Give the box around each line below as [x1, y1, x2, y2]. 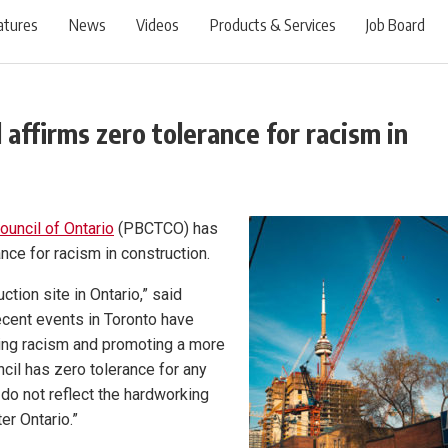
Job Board [365, 15, 425, 35]
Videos [136, 15, 180, 35]
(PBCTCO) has [114, 218, 218, 238]
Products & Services [209, 15, 336, 35]
